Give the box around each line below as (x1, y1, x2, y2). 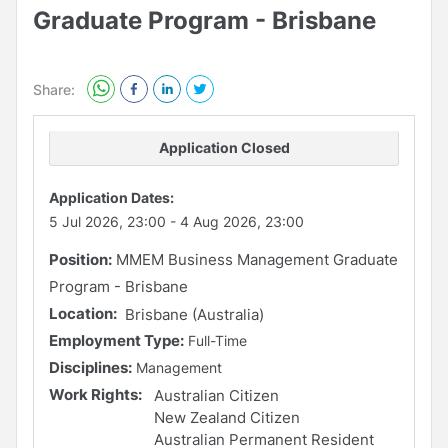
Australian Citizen (153, 385, 279, 405)
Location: (49, 303, 117, 323)
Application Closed (158, 138, 290, 156)
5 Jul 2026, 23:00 (49, 212, 166, 230)
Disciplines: (49, 357, 132, 377)
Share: (33, 80, 75, 98)
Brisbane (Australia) (124, 304, 264, 324)
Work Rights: (49, 384, 142, 404)
